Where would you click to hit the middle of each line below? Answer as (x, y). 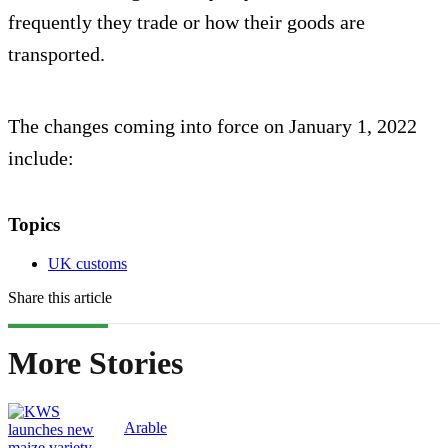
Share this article (60, 297)
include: (41, 157)
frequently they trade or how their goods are (186, 21)
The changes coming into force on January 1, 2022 (212, 125)
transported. (56, 53)
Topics (34, 224)
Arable (145, 428)
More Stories (95, 362)
